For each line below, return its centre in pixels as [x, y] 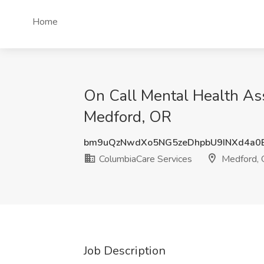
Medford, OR [128, 117]
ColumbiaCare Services [144, 159]
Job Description [125, 251]
